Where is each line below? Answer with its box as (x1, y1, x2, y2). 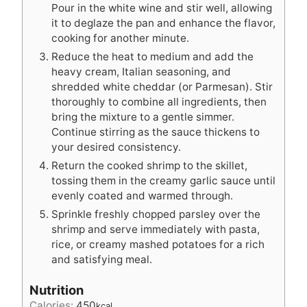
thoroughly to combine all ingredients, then (51, 95, 267, 108)
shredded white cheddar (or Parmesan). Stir (51, 79, 273, 93)
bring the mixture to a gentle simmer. (51, 110, 234, 123)
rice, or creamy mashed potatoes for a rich (51, 237, 265, 251)
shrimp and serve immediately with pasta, (51, 222, 260, 236)
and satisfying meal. (51, 252, 152, 266)
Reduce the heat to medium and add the (51, 49, 254, 63)
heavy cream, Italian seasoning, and (51, 64, 231, 78)
